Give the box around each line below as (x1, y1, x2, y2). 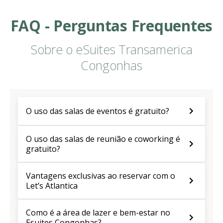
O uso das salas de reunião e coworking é (26, 133, 180, 145)
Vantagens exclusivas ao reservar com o (26, 170, 175, 182)
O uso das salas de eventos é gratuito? (26, 106, 169, 117)
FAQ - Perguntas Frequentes (10, 15, 213, 36)
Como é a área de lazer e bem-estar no (26, 207, 170, 219)
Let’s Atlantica (26, 180, 78, 192)
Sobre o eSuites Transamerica (30, 41, 193, 58)
